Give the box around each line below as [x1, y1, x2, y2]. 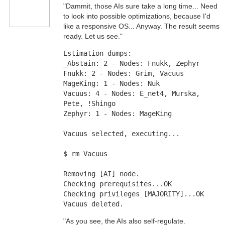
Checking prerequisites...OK [63, 180, 176, 188]
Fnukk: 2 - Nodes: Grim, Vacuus [63, 69, 184, 77]
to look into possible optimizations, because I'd [63, 12, 210, 20]
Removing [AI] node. [63, 170, 144, 178]
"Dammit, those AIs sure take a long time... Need [63, 2, 217, 10]
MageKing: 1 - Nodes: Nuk [63, 79, 160, 87]
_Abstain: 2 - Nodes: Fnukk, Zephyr [63, 59, 204, 67]
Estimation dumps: [63, 49, 136, 57]
